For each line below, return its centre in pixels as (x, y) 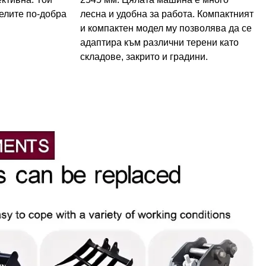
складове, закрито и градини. (144, 56)
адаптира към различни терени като (159, 42)
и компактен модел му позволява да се (166, 28)
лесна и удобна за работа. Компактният (167, 14)
